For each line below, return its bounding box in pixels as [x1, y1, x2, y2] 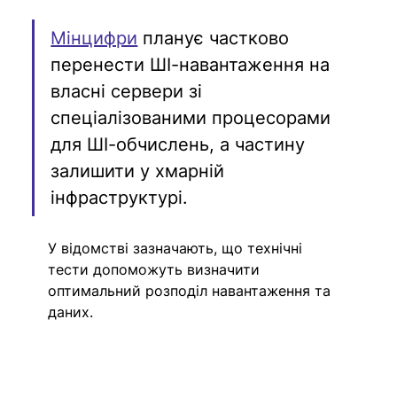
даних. [48, 303, 94, 322]
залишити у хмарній [51, 160, 230, 183]
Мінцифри [51, 27, 138, 50]
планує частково [137, 27, 295, 50]
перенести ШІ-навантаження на [51, 54, 336, 76]
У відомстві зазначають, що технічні [48, 239, 307, 258]
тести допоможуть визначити [48, 261, 265, 279]
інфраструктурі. [51, 187, 189, 209]
